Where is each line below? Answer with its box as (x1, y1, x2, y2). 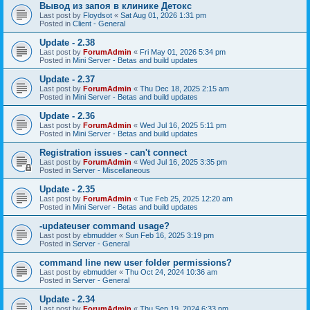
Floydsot (83, 10, 112, 19)
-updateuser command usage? (39, 220, 170, 231)
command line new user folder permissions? (39, 257, 232, 268)
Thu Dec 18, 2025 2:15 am (140, 84, 229, 93)
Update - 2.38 (39, 37, 95, 48)
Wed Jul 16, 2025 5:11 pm (140, 120, 226, 129)
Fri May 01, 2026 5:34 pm (140, 47, 226, 56)
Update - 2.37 (39, 73, 95, 84)
